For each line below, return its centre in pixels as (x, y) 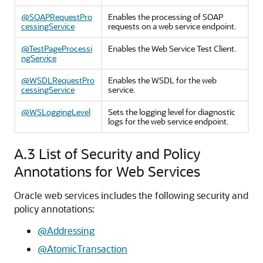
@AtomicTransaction (82, 249)
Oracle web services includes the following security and (131, 195)
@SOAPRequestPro (57, 17)
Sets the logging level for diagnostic (172, 112)
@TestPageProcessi (57, 48)
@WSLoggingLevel (56, 112)
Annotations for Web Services (107, 171)
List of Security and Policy (119, 154)
